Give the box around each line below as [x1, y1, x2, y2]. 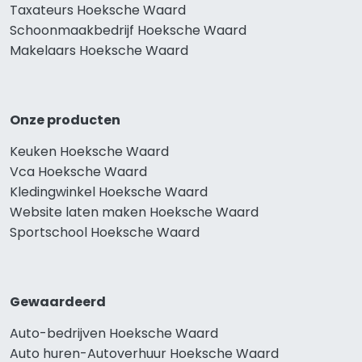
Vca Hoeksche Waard [10, 162, 147, 181]
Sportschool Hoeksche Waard [10, 222, 200, 242]
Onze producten [10, 110, 120, 129]
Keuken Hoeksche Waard [10, 141, 169, 161]
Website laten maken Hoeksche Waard [10, 202, 259, 221]
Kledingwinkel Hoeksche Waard [10, 182, 208, 201]
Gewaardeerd [10, 292, 106, 311]
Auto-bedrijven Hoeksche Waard [10, 323, 218, 343]
